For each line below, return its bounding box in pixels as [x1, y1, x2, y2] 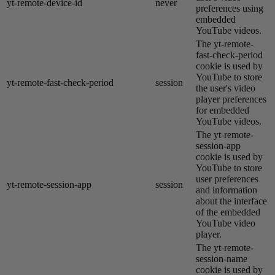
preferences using [196, 3, 263, 14]
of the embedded [196, 207, 260, 218]
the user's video [196, 83, 255, 94]
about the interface [196, 196, 267, 207]
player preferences [196, 94, 266, 105]
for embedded [196, 105, 249, 116]
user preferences [196, 174, 258, 185]
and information [196, 185, 257, 196]
